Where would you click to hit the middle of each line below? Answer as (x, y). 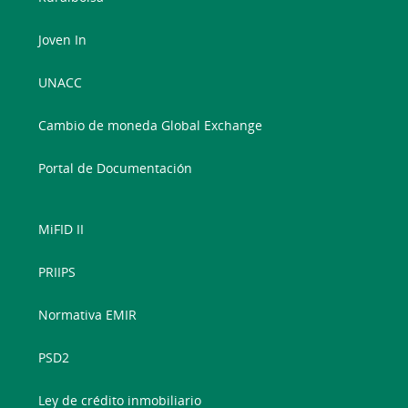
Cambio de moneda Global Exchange (151, 126)
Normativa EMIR (88, 315)
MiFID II (61, 229)
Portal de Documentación (116, 168)
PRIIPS (57, 272)
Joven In (63, 40)
